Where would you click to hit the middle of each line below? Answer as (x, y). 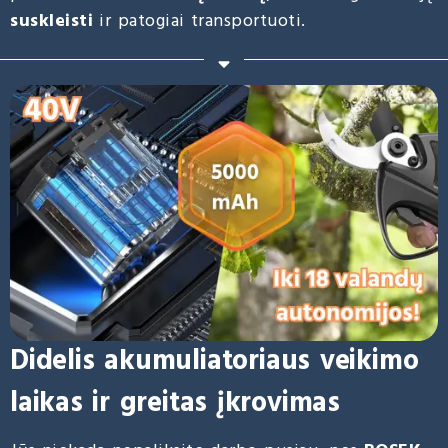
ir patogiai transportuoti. (199, 21)
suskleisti (51, 21)
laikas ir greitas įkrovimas (175, 404)
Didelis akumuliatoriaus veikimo (214, 362)
